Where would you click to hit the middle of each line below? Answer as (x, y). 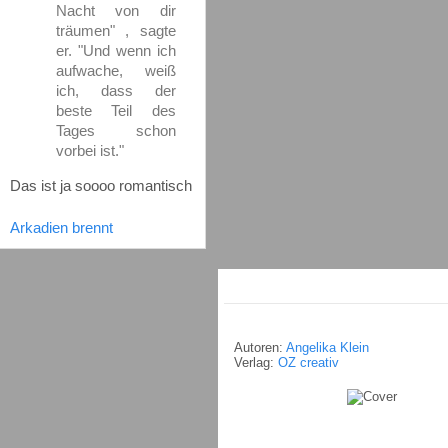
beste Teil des (115, 110)
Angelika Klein (327, 347)
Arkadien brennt (61, 227)
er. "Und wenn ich (115, 50)
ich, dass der (115, 90)
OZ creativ (308, 362)
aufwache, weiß (115, 70)
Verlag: (256, 362)
